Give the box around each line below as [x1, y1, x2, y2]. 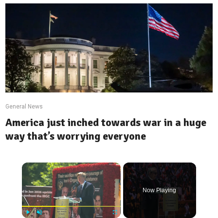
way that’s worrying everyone [5, 129, 146, 143]
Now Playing [143, 187, 177, 194]
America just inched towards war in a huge [5, 116, 207, 129]
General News [5, 103, 43, 110]
